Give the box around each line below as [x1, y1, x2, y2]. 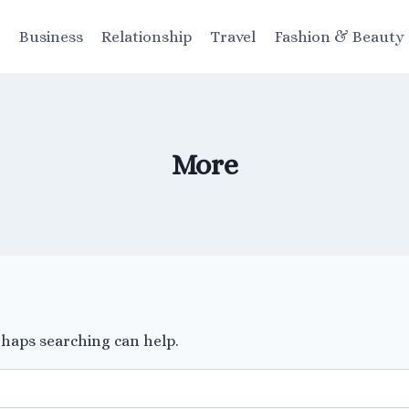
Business [18, 27, 83, 46]
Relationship [100, 27, 192, 46]
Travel [210, 27, 257, 46]
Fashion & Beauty [274, 27, 404, 46]
